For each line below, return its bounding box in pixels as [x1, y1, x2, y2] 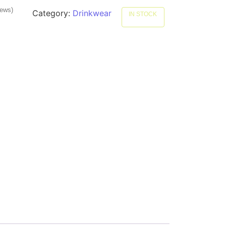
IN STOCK [129, 11, 157, 18]
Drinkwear [72, 8, 111, 18]
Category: [32, 8, 73, 18]
